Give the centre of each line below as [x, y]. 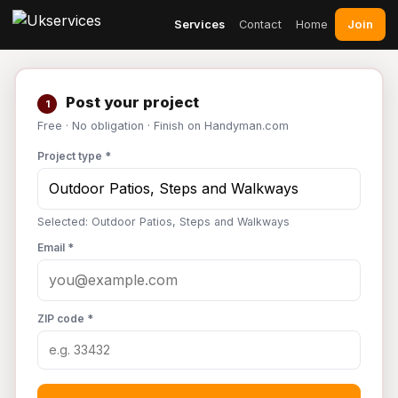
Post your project [131, 102]
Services [199, 24]
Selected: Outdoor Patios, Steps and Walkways [163, 222]
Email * [56, 247]
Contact [260, 24]
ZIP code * [65, 318]
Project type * [74, 156]
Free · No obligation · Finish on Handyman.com [163, 126]
